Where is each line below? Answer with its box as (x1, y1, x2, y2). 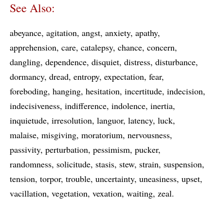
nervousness (127, 129, 170, 141)
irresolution (52, 114, 92, 126)
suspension (163, 158, 202, 170)
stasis (95, 158, 114, 170)
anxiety (105, 27, 130, 38)
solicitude (56, 158, 91, 170)
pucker (135, 144, 158, 155)
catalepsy (81, 41, 113, 53)
